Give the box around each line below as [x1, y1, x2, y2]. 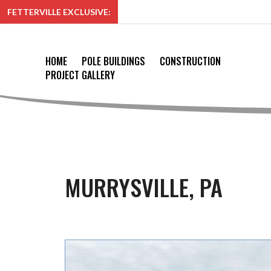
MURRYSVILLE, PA [65, 170, 223, 204]
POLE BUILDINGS [82, 54, 146, 68]
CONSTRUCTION [160, 54, 221, 68]
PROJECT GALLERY [45, 68, 116, 82]
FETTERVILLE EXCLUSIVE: [7, 7, 111, 17]
